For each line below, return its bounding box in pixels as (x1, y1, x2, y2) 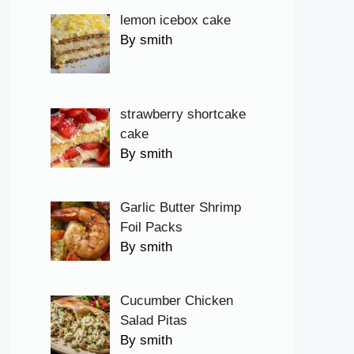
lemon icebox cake (119, 13, 231, 28)
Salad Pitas (119, 313, 187, 329)
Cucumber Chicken (119, 293, 233, 309)
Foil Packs (119, 220, 183, 235)
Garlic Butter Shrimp (119, 200, 241, 216)
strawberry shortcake (119, 106, 246, 122)
